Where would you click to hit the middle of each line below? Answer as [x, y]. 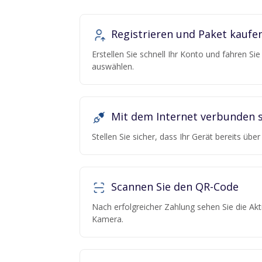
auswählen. [113, 67]
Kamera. [108, 219]
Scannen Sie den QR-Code [173, 187]
